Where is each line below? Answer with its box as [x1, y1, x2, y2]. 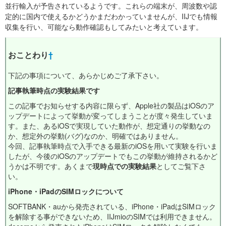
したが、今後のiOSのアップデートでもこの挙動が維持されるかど [8, 151, 217, 161]
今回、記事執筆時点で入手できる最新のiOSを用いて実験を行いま [8, 141, 217, 151]
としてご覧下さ [156, 161, 206, 171]
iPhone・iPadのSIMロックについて [8, 186, 124, 196]
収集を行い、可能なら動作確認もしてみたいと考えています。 [5, 22, 203, 32]
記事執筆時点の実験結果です [8, 85, 100, 95]
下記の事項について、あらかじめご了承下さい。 [8, 70, 163, 80]
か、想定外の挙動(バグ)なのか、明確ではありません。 [8, 131, 183, 141]
